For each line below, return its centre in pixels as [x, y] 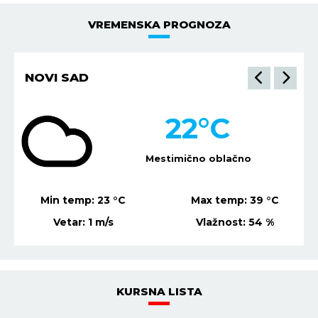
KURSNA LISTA [159, 291]
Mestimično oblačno [198, 159]
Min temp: [69, 200]
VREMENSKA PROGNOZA [159, 24]
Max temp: [220, 200]
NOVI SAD [57, 77]
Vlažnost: [222, 222]
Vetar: [70, 222]
